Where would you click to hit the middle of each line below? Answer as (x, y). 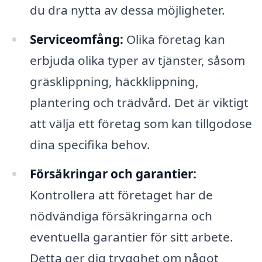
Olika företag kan (174, 39)
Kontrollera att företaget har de (121, 194)
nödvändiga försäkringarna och (121, 216)
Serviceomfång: (76, 39)
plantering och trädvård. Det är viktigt (139, 102)
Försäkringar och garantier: (113, 173)
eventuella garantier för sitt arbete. (131, 237)
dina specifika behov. (90, 144)
